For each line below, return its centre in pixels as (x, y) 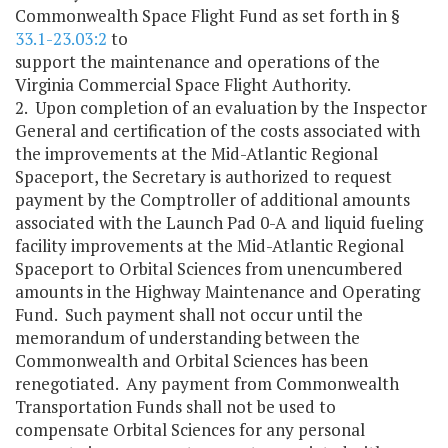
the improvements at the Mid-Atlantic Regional (196, 154)
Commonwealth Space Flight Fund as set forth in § (207, 16)
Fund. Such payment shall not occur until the (189, 315)
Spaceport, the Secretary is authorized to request (203, 177)
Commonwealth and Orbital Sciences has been (191, 361)
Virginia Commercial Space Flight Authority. (183, 85)
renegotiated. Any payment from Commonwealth (207, 384)
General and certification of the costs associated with (217, 131)
